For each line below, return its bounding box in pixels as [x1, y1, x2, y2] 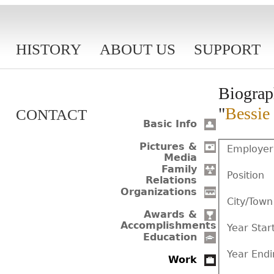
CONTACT [16, 106, 87, 123]
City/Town [227, 195, 273, 207]
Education [143, 231, 197, 243]
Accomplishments [120, 220, 217, 232]
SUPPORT [194, 41, 261, 57]
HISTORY [16, 41, 81, 57]
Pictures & [139, 141, 197, 153]
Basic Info [143, 118, 197, 130]
